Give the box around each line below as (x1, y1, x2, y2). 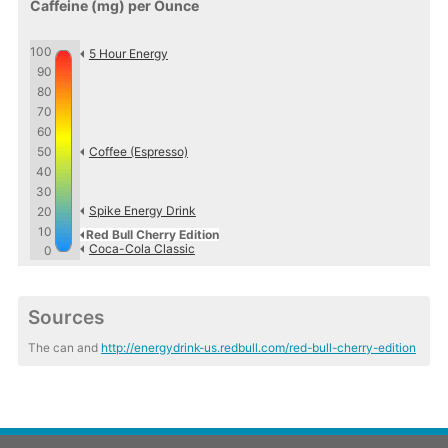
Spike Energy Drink (88, 202, 196, 218)
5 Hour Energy (88, 45, 168, 61)
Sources (27, 305, 104, 329)
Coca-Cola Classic (88, 240, 195, 256)
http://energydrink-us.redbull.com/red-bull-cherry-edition (100, 340, 416, 356)
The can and (27, 340, 101, 356)
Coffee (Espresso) (88, 143, 188, 159)
